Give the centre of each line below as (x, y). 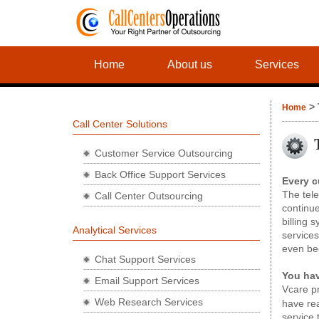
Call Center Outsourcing (149, 196)
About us (190, 64)
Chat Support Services (145, 259)
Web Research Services (149, 302)
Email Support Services (147, 281)
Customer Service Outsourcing (164, 153)
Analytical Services (115, 230)
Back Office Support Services (160, 174)
